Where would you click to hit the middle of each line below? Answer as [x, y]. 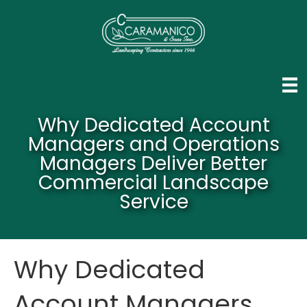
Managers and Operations [153, 144]
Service [153, 201]
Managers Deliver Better [153, 163]
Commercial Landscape [153, 182]
